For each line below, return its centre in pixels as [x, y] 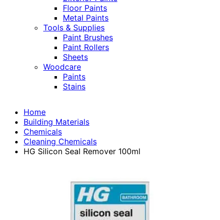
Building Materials [56, 122]
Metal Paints [86, 18]
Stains [74, 87]
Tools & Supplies [74, 28]
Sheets [75, 57]
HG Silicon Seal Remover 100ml [82, 151]
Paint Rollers [86, 47]
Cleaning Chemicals [60, 142]
